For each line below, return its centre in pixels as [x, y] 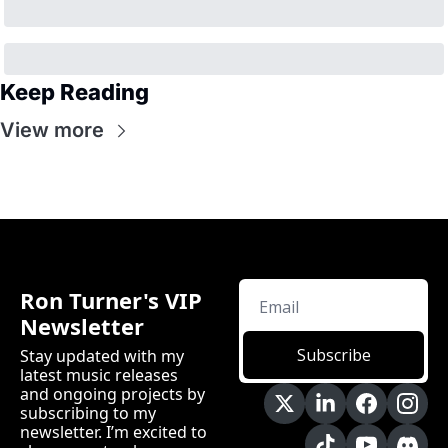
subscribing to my [88, 413]
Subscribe [333, 355]
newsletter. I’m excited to [113, 432]
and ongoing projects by [112, 394]
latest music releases [99, 375]
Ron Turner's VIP [111, 300]
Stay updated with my [102, 356]
